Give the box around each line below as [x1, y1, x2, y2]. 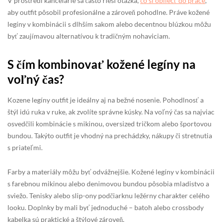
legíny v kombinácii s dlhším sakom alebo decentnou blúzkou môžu [7, 19, 211, 28]
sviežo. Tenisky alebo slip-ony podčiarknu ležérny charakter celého [7, 191, 210, 200]
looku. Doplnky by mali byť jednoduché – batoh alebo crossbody [7, 203, 204, 212]
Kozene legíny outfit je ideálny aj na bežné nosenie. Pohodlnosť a [7, 95, 204, 104]
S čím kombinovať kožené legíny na [7, 56, 196, 71]
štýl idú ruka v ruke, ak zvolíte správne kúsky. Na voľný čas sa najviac [7, 107, 215, 116]
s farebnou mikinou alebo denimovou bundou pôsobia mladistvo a [7, 179, 209, 188]
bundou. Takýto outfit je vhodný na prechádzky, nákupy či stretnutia [7, 131, 212, 140]
